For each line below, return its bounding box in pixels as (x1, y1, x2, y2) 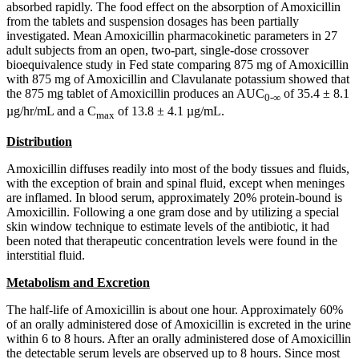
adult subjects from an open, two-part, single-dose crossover (6, 42, 309, 57)
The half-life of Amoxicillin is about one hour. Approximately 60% (6, 303, 343, 317)
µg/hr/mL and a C (6, 103, 96, 118)
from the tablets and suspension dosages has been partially (6, 14, 299, 28)
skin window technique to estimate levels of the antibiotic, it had (6, 220, 329, 234)
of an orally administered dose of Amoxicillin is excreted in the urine (6, 317, 351, 332)
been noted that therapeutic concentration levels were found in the (6, 234, 337, 248)
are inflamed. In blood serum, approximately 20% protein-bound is (6, 191, 342, 205)
